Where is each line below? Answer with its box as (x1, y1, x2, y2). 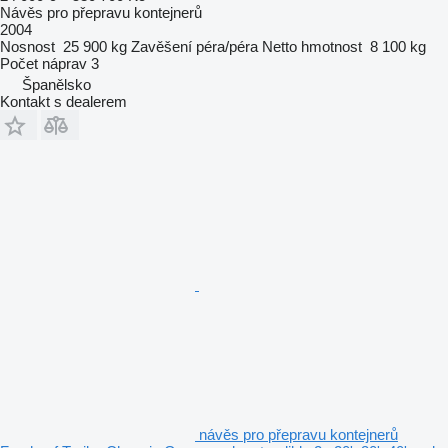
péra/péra (196, 37, 258, 55)
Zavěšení (131, 37, 192, 55)
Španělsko (22, 75, 91, 93)
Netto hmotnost (262, 37, 362, 55)
